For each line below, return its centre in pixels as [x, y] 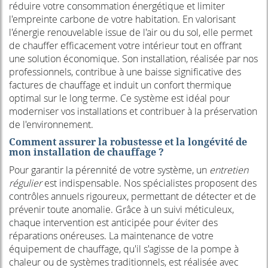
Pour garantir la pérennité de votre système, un [109, 170]
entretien [229, 170]
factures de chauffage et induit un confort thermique [120, 85]
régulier [25, 183]
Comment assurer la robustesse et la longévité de [128, 142]
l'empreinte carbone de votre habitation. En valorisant [122, 19]
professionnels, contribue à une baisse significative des [125, 72]
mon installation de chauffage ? [86, 152]
